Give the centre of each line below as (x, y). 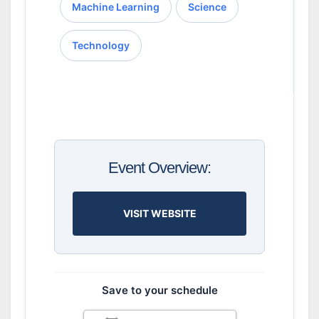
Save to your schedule (159, 290)
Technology (101, 45)
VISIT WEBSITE (159, 213)
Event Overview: (159, 168)
